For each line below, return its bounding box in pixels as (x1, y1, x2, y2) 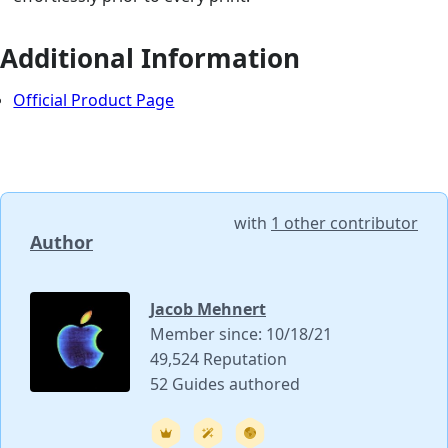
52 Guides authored (150, 373, 300, 396)
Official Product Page (13, 89, 175, 112)
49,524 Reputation (150, 348, 287, 371)
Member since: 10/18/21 (150, 323, 332, 346)
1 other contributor (271, 212, 418, 235)
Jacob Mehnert (150, 298, 266, 321)
